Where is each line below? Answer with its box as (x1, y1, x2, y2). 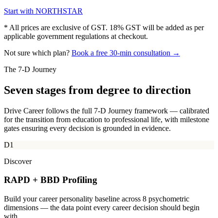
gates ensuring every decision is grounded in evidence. (4, 124, 171, 132)
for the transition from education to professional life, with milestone (4, 115, 209, 124)
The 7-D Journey (4, 65, 56, 73)
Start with (4, 6, 36, 15)
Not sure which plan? (4, 48, 72, 57)
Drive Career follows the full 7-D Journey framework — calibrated (4, 106, 209, 115)
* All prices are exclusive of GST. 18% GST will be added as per (4, 23, 204, 32)
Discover (4, 157, 32, 165)
